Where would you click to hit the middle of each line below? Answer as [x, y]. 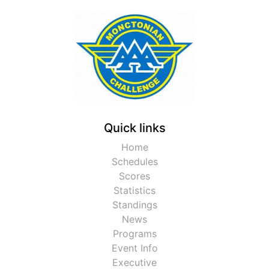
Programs [134, 234]
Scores [134, 176]
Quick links [134, 128]
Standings [134, 205]
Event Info [134, 248]
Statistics [134, 190]
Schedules [134, 162]
